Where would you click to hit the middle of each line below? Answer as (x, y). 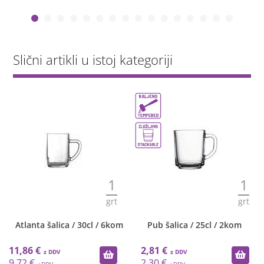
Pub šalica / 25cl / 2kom (194, 225)
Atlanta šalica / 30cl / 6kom (69, 225)
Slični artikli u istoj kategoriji (93, 60)
